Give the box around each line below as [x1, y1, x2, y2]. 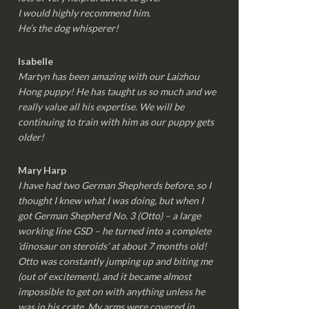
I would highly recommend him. [18, 7, 150, 19]
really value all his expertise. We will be [18, 101, 184, 112]
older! [18, 131, 44, 143]
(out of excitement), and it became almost [18, 270, 191, 282]
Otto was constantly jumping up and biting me [18, 255, 212, 267]
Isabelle [18, 55, 53, 67]
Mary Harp [18, 164, 66, 176]
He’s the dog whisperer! [18, 22, 119, 34]
